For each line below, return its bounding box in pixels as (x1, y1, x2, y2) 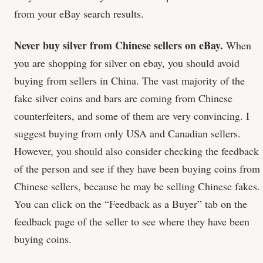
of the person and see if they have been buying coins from (14, 161, 260, 176)
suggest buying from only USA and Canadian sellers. (14, 126, 241, 140)
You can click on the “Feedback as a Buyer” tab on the (14, 196, 247, 211)
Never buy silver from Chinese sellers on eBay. (14, 37, 223, 53)
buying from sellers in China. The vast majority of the (14, 73, 245, 87)
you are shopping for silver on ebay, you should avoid (14, 55, 240, 70)
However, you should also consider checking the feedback (14, 143, 259, 158)
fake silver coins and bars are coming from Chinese (14, 90, 232, 105)
